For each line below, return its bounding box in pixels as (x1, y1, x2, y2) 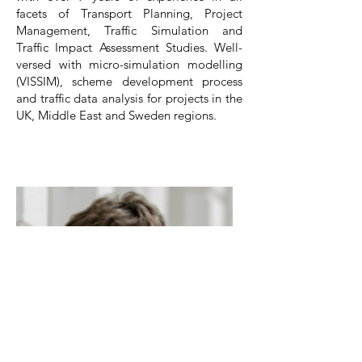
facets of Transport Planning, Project (16, 6, 242, 21)
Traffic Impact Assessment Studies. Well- (16, 40, 242, 55)
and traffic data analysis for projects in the (16, 90, 242, 106)
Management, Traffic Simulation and (16, 23, 242, 38)
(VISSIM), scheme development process (16, 74, 242, 89)
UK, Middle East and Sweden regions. (16, 107, 217, 123)
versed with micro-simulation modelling (16, 57, 242, 72)
